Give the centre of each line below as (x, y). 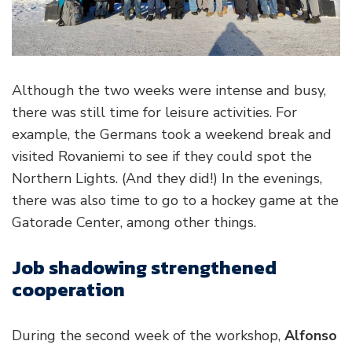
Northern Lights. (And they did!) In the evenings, (167, 178)
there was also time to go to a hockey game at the (175, 200)
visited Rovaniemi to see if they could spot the (162, 156)
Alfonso (311, 335)
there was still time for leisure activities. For (154, 112)
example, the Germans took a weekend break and (172, 134)
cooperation (68, 289)
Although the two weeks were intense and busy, (169, 90)
